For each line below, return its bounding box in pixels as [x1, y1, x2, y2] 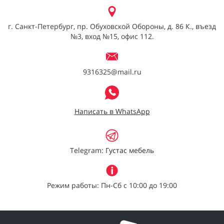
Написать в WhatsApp [74, 106, 150, 116]
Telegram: [70, 145, 105, 155]
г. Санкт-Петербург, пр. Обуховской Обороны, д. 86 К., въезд [8, 21, 216, 31]
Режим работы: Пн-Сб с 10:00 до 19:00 [47, 180, 177, 190]
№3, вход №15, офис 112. [70, 31, 154, 41]
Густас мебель [105, 145, 154, 155]
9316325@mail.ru [82, 67, 141, 76]
